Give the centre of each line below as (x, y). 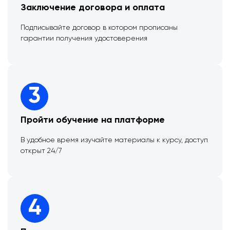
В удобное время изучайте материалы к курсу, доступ (114, 140)
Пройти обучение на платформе (93, 120)
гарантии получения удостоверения (84, 39)
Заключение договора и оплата (93, 8)
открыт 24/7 (41, 151)
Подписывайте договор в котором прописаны (99, 28)
